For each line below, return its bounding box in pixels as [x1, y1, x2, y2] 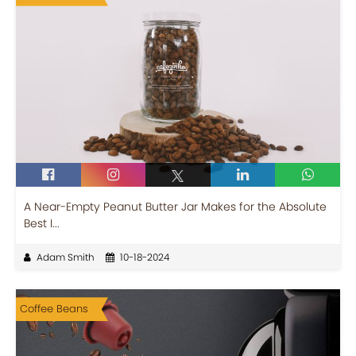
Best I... [24, 215, 60, 232]
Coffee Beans [20, 301, 88, 317]
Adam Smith [37, 250, 95, 265]
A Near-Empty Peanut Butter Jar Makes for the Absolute [24, 199, 327, 215]
